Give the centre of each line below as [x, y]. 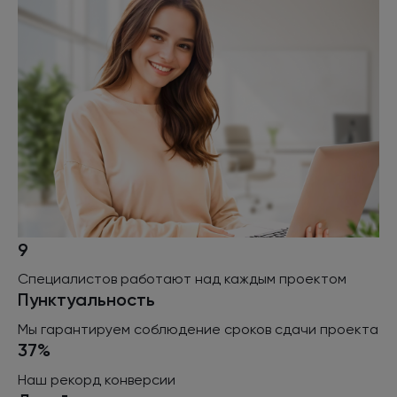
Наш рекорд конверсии [97, 379]
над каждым [235, 279]
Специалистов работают [106, 279]
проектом [311, 279]
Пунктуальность [86, 300]
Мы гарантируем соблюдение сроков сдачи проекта [198, 330]
